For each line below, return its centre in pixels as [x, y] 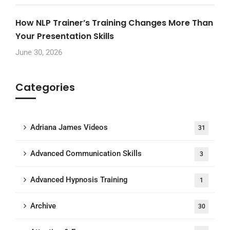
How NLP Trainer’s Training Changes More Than [114, 23]
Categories [45, 88]
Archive [43, 206]
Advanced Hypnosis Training [79, 180]
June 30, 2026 [39, 53]
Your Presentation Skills [65, 36]
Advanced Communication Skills [86, 154]
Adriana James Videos [69, 128]
